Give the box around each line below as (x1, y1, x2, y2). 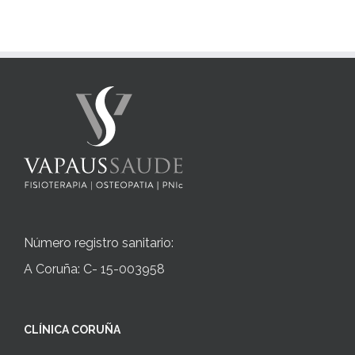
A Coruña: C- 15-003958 (24, 261, 165, 277)
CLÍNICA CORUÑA (24, 323, 120, 337)
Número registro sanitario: (24, 235, 174, 251)
